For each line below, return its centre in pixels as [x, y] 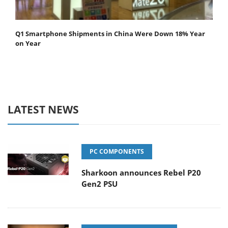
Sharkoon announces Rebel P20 [141, 173]
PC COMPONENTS [117, 152]
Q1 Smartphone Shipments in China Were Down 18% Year [110, 34]
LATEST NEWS [43, 110]
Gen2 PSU [99, 184]
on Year [28, 44]
